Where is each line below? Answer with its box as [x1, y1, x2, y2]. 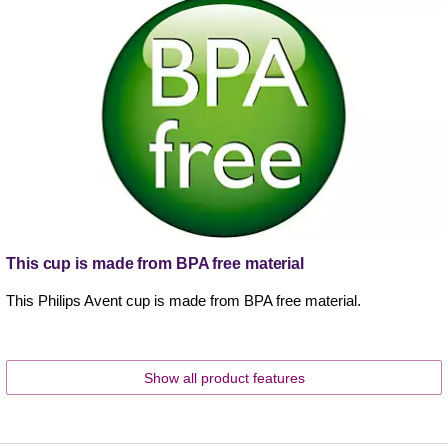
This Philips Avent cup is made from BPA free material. [6, 291, 361, 309]
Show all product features [143, 369, 305, 386]
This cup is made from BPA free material [6, 254, 305, 272]
